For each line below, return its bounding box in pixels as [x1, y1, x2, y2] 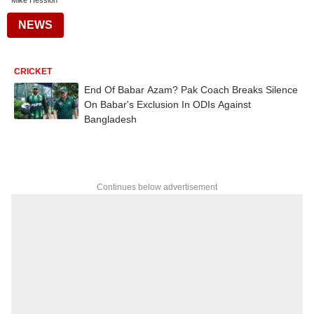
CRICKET [14, 67, 52, 76]
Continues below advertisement [97, 182, 217, 192]
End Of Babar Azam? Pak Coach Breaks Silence [84, 84, 298, 95]
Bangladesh [84, 114, 137, 125]
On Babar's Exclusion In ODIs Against [84, 99, 251, 110]
